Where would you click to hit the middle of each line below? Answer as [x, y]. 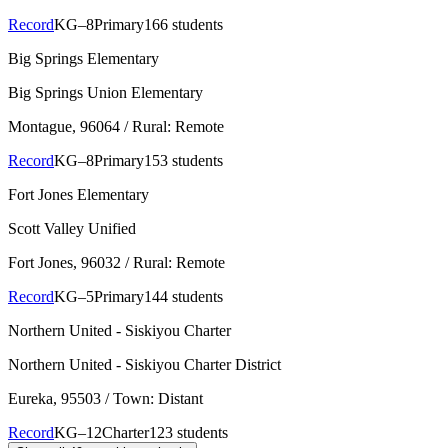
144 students [183, 297]
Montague [40, 127]
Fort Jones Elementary [78, 195]
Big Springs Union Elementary [105, 93]
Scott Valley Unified [72, 229]
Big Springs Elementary [83, 59]
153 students [183, 161]
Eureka [30, 399]
